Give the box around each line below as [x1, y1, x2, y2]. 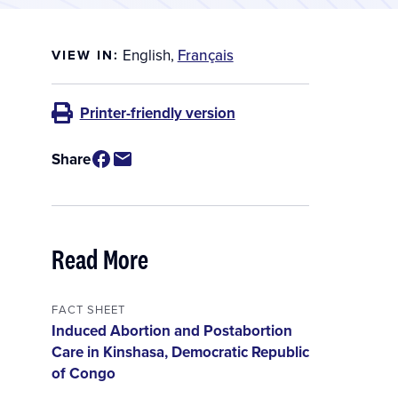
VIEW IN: [51, 44, 119, 65]
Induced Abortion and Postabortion [51, 320, 292, 342]
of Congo [51, 362, 115, 385]
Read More [51, 241, 148, 278]
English [122, 44, 171, 67]
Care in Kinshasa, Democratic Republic [51, 341, 309, 363]
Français [177, 44, 234, 67]
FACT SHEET [51, 301, 125, 318]
